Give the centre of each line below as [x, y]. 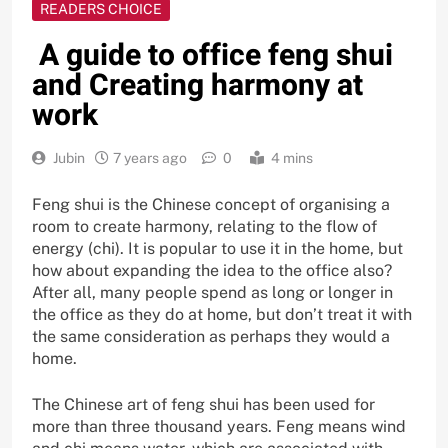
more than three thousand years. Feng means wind [219, 426]
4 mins [292, 157]
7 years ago [150, 157]
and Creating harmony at [197, 85]
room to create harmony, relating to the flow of [204, 226]
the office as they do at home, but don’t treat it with [222, 314]
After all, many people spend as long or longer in [212, 292]
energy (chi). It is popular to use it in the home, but [217, 248]
